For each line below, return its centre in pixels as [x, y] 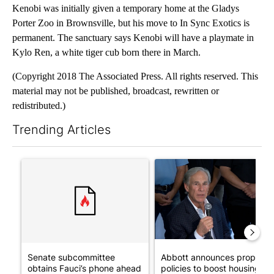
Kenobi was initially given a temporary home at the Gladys [126, 8]
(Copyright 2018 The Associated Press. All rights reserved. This [135, 76]
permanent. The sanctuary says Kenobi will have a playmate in [133, 37]
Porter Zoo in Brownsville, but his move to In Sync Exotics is [131, 23]
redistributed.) [39, 105]
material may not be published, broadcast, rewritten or [116, 91]
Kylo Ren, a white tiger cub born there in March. [106, 52]
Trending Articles [61, 129]
